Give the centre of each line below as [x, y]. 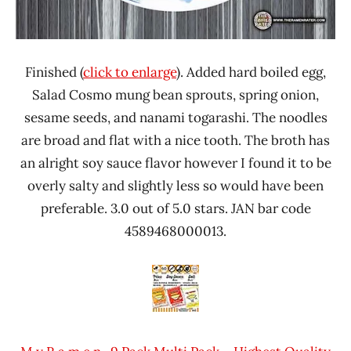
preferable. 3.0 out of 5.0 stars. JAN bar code [175, 208]
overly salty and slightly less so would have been [175, 185]
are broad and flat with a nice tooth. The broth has [175, 140]
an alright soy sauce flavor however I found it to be [175, 163]
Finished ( [54, 72]
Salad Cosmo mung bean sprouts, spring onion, [175, 94]
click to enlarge [130, 72]
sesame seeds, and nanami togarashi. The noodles [175, 117]
